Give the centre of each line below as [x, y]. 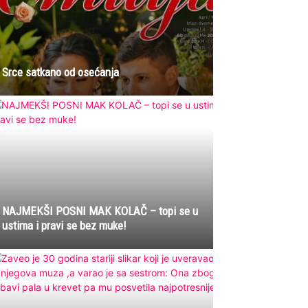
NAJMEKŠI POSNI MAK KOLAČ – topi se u [100, 211]
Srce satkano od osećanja [60, 73]
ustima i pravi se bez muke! [64, 226]
